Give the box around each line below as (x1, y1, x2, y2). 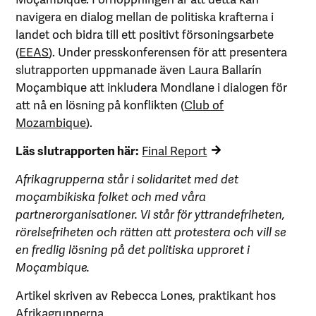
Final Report (142, 140, 207, 159)
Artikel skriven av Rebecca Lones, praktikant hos (16, 285, 276, 303)
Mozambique (16, 112, 87, 130)
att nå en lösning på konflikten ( (16, 95, 185, 113)
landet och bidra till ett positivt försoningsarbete (16, 24, 274, 42)
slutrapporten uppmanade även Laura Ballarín (16, 59, 262, 78)
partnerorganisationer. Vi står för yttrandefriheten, (16, 204, 286, 222)
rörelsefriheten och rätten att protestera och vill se (16, 221, 287, 240)
